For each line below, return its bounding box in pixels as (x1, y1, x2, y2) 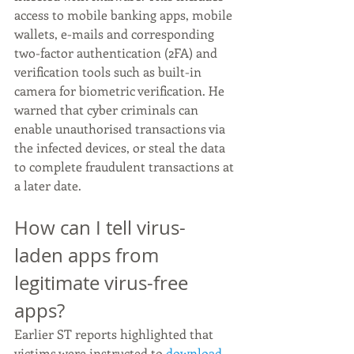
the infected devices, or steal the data (14, 139, 228, 156)
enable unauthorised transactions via (14, 120, 228, 137)
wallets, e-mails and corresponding (14, 25, 217, 42)
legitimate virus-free (14, 270, 193, 296)
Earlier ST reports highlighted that (14, 326, 217, 342)
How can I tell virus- (14, 215, 186, 240)
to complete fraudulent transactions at (14, 158, 237, 175)
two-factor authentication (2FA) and (14, 44, 220, 61)
